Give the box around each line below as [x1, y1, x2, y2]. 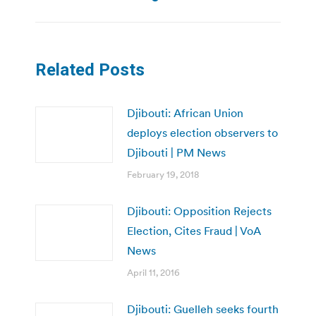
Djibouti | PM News [127, 145, 226, 159]
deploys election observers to [127, 125, 278, 140]
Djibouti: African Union [127, 105, 243, 120]
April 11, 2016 [127, 266, 180, 279]
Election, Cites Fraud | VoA [127, 223, 261, 238]
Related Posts [35, 59, 145, 80]
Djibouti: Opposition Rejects [127, 203, 272, 218]
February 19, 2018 [127, 168, 199, 181]
